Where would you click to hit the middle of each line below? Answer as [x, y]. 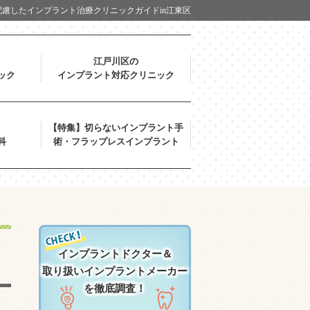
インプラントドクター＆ [115, 254]
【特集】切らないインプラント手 [116, 128]
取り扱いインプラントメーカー [115, 272]
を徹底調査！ [115, 289]
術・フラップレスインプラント [116, 142]
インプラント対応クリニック [116, 75]
